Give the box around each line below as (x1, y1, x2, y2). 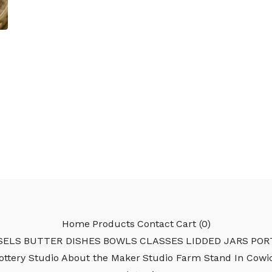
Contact (137, 218, 174, 230)
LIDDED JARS (186, 235, 248, 247)
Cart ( (175, 218, 202, 230)
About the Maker (61, 252, 140, 264)
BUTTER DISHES (24, 235, 101, 247)
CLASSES (140, 235, 183, 247)
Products (92, 218, 135, 230)
